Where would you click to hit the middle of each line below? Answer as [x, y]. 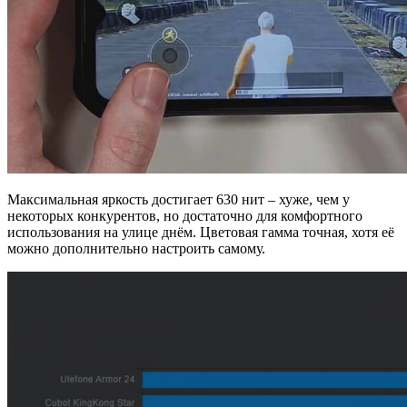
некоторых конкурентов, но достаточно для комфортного [185, 216]
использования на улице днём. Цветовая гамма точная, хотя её [201, 233]
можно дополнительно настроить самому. [136, 249]
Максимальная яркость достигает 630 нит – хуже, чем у [179, 200]
